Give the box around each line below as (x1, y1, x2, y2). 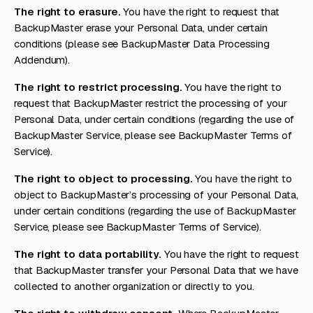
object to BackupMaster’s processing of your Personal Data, (14, 188, 298, 201)
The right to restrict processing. (14, 80, 182, 94)
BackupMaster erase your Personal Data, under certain (14, 21, 268, 34)
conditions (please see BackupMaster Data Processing (14, 37, 270, 50)
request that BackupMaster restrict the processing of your (14, 96, 287, 110)
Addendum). (14, 53, 71, 66)
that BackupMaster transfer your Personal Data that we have (14, 263, 298, 277)
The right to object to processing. (14, 172, 193, 185)
